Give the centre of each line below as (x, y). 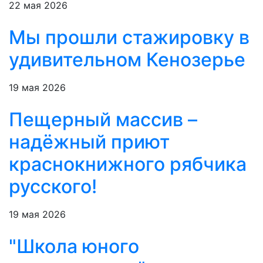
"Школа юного (74, 247)
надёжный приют (89, 142)
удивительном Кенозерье (127, 60)
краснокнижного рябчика (128, 164)
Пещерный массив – (103, 120)
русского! (53, 187)
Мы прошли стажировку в (129, 38)
